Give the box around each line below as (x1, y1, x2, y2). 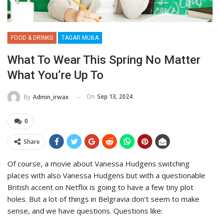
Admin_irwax (33, 93, 69, 102)
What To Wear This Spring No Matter (7, 53, 200, 67)
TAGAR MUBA (61, 34, 99, 42)
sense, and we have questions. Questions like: (7, 206, 163, 216)
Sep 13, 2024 (97, 92, 133, 101)
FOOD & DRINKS (11, 34, 53, 42)
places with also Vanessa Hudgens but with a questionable (7, 170, 205, 181)
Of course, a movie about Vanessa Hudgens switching (7, 159, 190, 169)
